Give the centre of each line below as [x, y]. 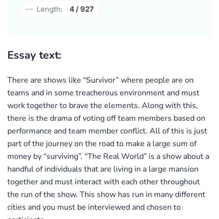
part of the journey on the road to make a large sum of [102, 143]
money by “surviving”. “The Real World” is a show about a [108, 156]
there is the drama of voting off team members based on [106, 118]
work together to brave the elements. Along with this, [103, 105]
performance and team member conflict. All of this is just [107, 131]
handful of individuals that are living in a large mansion [103, 169]
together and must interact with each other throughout [104, 182]
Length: [49, 9]
